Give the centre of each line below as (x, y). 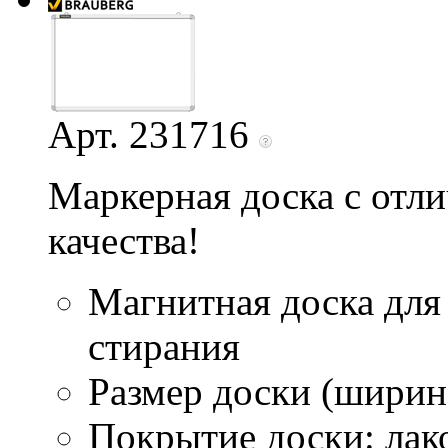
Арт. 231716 (153, 134)
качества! (124, 240)
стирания (164, 346)
